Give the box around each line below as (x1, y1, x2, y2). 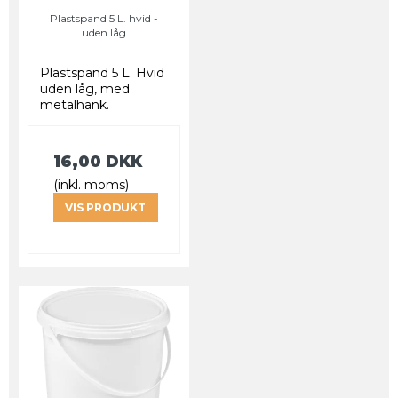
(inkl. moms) (53, 177, 129, 194)
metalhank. (40, 97, 113, 114)
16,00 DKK (53, 152, 142, 171)
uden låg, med (40, 81, 130, 98)
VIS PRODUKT (65, 200, 147, 214)
